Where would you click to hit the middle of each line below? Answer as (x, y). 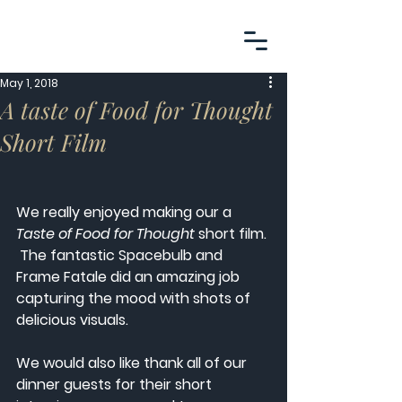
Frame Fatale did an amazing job (130, 277)
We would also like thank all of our (133, 363)
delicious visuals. (74, 320)
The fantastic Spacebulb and (121, 255)
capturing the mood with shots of (135, 298)
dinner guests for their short (116, 385)
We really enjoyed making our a (126, 212)
